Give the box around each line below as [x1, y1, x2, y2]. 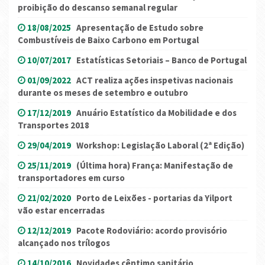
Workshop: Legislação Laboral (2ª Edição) [76, 139, 244, 151]
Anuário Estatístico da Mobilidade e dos [76, 106, 237, 118]
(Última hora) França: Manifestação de [76, 159, 233, 171]
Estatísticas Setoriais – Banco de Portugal [76, 54, 247, 66]
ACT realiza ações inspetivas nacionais [76, 74, 233, 86]
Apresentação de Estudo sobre [76, 21, 203, 33]
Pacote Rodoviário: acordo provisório [76, 224, 227, 236]
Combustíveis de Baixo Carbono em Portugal [18, 34, 199, 46]
